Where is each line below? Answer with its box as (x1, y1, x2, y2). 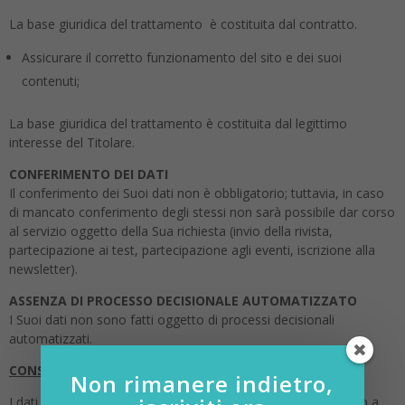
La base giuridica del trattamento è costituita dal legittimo (9, 115, 347, 132)
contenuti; (22, 72, 80, 89)
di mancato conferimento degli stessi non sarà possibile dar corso (9, 203, 395, 221)
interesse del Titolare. (9, 134, 135, 151)
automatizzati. (9, 330, 92, 347)
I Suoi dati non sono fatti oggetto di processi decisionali (9, 311, 334, 328)
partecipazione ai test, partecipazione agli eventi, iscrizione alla (9, 241, 375, 259)
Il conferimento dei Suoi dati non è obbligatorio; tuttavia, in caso (9, 184, 384, 202)
